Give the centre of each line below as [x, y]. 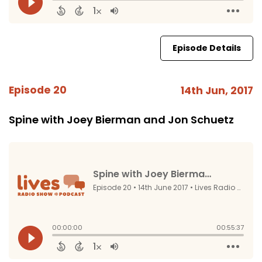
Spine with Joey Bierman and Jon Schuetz [121, 120]
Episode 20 [38, 90]
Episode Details [207, 48]
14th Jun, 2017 [217, 91]
